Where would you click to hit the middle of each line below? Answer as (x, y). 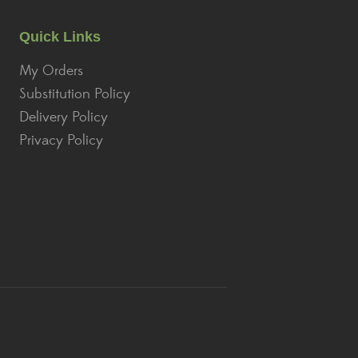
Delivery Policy (64, 118)
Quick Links (60, 37)
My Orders (51, 72)
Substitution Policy (75, 95)
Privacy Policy (61, 141)
